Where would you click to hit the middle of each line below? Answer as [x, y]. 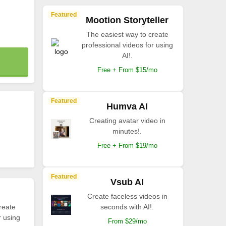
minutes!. [127, 131]
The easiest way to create [127, 34]
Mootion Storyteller [127, 20]
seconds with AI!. [127, 207]
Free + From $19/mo [127, 146]
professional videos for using [127, 45]
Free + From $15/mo [127, 70]
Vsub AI [127, 182]
